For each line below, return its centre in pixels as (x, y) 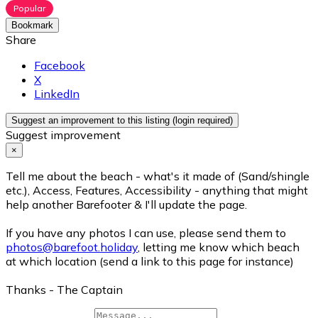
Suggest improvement (63, 135)
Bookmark (32, 26)
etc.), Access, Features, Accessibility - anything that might (157, 191)
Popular (29, 9)
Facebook (60, 66)
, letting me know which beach (219, 247)
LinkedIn (57, 94)
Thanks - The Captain (64, 290)
